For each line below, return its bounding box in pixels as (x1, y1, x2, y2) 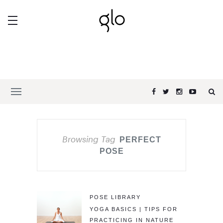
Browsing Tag (62, 134, 115, 144)
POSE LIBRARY (90, 194, 141, 200)
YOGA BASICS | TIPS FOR (90, 206, 178, 212)
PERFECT (119, 135, 161, 144)
